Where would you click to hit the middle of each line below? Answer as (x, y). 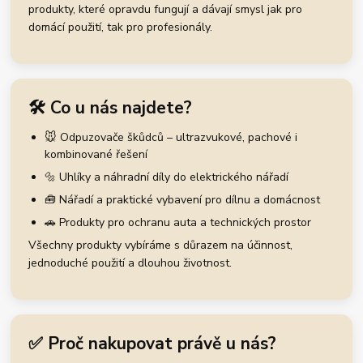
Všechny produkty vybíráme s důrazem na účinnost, (161, 246)
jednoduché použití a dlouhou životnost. (130, 263)
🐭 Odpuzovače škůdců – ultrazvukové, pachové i (171, 138)
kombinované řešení (96, 155)
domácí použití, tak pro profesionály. (121, 28)
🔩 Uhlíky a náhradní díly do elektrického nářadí (167, 177)
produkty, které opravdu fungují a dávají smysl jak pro (166, 10)
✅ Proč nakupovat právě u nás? (153, 344)
